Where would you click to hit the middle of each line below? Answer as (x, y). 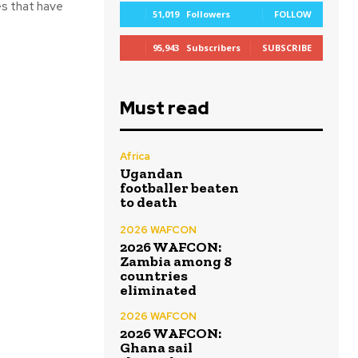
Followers (208, 14)
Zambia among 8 (176, 261)
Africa (135, 156)
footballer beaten (179, 188)
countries (154, 275)
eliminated (158, 290)
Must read (165, 108)
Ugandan (151, 173)
